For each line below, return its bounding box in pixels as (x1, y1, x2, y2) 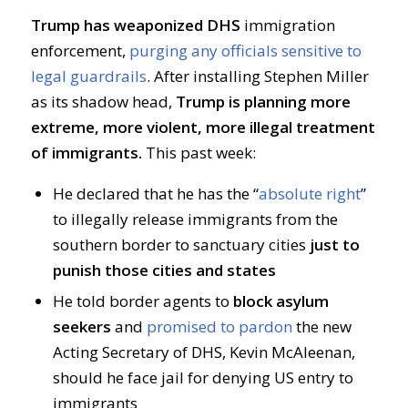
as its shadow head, (30, 91, 176, 112)
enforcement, (30, 40, 126, 61)
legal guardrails (30, 66, 147, 87)
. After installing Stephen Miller (146, 66, 369, 87)
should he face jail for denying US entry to (52, 367, 353, 389)
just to (309, 234, 360, 256)
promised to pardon (142, 316, 292, 338)
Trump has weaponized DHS (30, 15, 240, 36)
